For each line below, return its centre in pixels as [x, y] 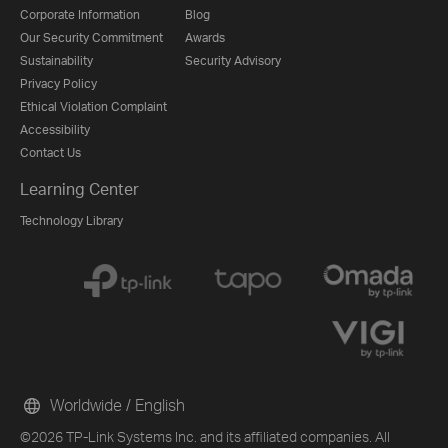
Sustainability [56, 61]
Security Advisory [233, 61]
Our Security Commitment [91, 38]
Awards [205, 38]
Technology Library [71, 221]
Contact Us [50, 153]
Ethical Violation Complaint [93, 107]
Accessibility [55, 130]
